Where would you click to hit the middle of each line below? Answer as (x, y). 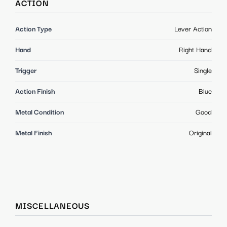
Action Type (33, 29)
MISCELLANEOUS (53, 206)
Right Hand (195, 50)
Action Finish (35, 91)
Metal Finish (34, 133)
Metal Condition (40, 112)
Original (200, 133)
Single (203, 71)
